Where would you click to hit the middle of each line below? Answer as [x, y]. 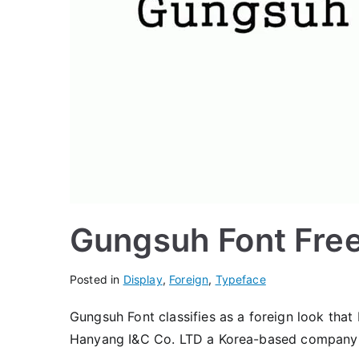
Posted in [97, 279]
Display [143, 279]
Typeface [240, 279]
